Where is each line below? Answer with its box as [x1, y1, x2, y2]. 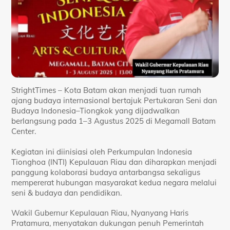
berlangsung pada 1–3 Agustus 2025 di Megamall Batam [11, 116, 216, 126]
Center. [11, 126, 36, 137]
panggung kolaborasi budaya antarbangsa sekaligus [11, 167, 201, 177]
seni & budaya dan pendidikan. [11, 187, 122, 198]
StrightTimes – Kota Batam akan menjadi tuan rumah [11, 85, 202, 95]
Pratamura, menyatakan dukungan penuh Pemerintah [11, 218, 204, 228]
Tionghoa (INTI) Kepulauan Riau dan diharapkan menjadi [11, 157, 217, 167]
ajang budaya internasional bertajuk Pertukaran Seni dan [11, 95, 218, 106]
